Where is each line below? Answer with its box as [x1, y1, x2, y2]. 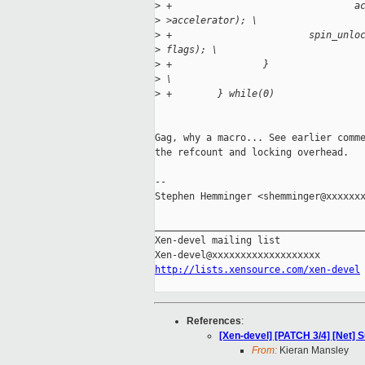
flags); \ [161, 44, 218, 56]
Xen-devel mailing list [155, 235, 280, 247]
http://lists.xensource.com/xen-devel [155, 264, 360, 276]
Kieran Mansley [277, 345, 349, 357]
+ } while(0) [161, 88, 275, 100]
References [187, 315, 241, 328]
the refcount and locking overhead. [155, 147, 349, 159]
